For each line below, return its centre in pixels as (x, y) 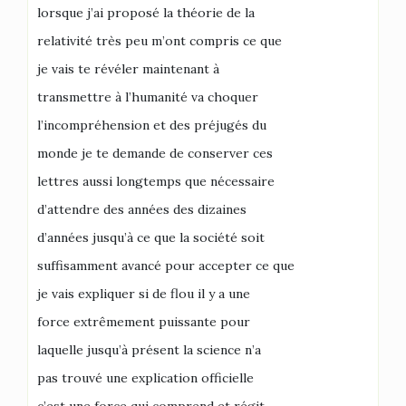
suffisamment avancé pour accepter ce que (166, 266)
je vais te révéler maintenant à (128, 69)
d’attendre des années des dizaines (142, 209)
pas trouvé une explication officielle (145, 378)
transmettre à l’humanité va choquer (148, 97)
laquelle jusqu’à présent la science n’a (149, 350)
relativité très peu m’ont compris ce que (159, 41)
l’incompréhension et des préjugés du (152, 125)
